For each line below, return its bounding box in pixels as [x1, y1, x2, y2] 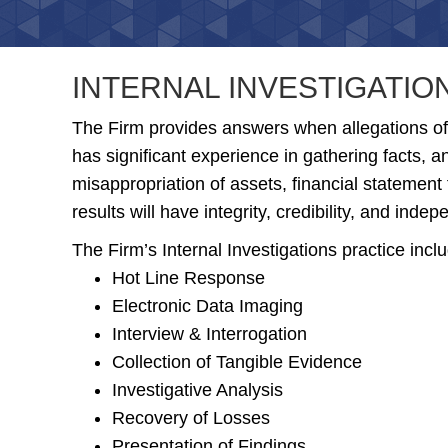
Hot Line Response [112, 267, 265, 288]
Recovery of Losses [112, 407, 270, 428]
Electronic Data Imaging [112, 295, 303, 316]
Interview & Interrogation [112, 323, 307, 344]
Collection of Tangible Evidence [112, 351, 362, 372]
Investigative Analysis [112, 379, 283, 400]
